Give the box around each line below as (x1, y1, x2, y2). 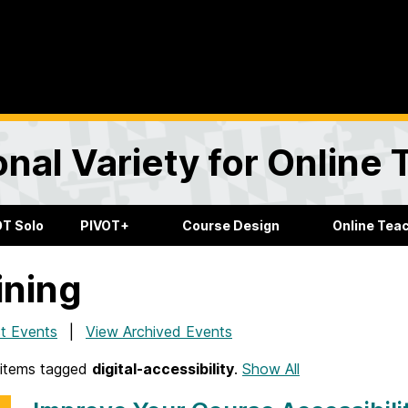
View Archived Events (86, 322, 232, 342)
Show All (242, 360, 300, 379)
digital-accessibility (92, 360, 234, 379)
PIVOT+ (80, 218, 130, 234)
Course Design (182, 218, 280, 234)
